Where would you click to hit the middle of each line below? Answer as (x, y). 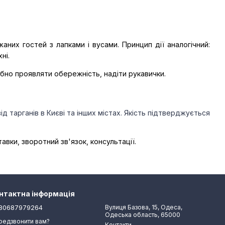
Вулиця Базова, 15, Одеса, (144, 207)
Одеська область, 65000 (143, 215)
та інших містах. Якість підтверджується (138, 113)
